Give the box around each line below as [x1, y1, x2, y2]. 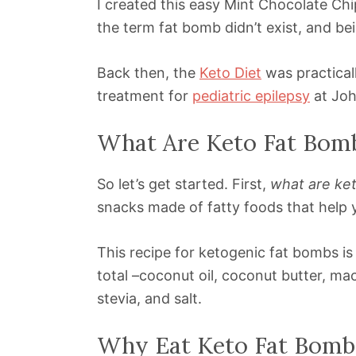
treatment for [97, 87, 192, 105]
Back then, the [97, 64, 199, 82]
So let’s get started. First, [97, 176, 270, 193]
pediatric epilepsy [192, 87, 310, 105]
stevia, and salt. [97, 290, 202, 308]
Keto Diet [199, 64, 261, 82]
